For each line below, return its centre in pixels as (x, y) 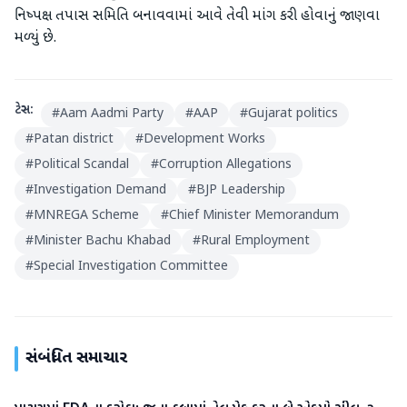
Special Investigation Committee (131, 267)
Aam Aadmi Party (112, 114)
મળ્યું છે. (35, 39)
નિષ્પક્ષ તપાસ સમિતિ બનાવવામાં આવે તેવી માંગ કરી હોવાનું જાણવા (197, 17)
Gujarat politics (293, 114)
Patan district (74, 139)
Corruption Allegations (225, 165)
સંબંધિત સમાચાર (76, 358)
